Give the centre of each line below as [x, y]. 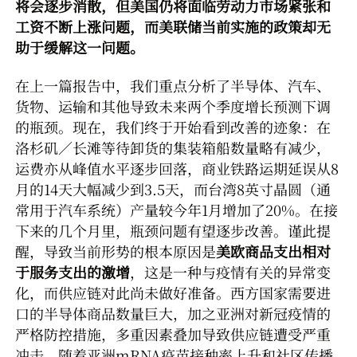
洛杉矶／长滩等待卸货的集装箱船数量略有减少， [173, 147]
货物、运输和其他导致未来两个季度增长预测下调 [173, 106]
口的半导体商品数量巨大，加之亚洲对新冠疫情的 [173, 313]
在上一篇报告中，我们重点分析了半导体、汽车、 [173, 85]
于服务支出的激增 [73, 272]
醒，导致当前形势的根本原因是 [116, 251]
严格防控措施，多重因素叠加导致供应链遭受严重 [173, 334]
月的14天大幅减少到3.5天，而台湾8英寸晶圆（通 [173, 189]
